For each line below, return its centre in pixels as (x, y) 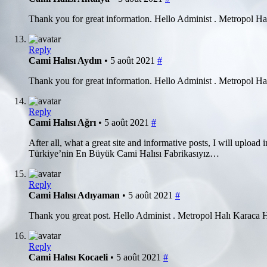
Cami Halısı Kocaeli (69, 257)
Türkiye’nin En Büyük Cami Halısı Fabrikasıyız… (124, 153)
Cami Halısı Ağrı (63, 122)
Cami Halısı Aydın (66, 60)
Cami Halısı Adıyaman (75, 195)
